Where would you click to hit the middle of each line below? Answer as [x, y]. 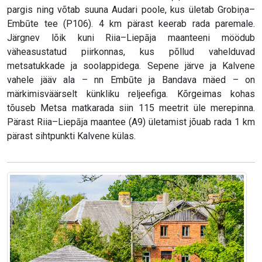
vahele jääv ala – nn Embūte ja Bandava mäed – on [131, 80]
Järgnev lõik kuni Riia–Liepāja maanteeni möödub [131, 38]
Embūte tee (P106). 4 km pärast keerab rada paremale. [131, 24]
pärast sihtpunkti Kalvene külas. [71, 136]
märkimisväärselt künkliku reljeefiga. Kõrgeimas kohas [131, 94]
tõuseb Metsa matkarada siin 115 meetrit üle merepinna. [131, 108]
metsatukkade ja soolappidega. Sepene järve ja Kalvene [131, 66]
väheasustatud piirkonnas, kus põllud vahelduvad [131, 52]
